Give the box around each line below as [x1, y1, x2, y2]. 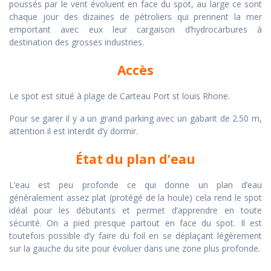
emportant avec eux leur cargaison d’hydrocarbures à [9, 24, 262, 36]
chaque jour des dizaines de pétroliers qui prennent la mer [9, 11, 262, 23]
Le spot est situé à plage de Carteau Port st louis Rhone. [9, 90, 230, 102]
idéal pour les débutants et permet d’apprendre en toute [9, 204, 262, 217]
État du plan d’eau [76, 151, 195, 168]
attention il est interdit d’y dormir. [9, 125, 140, 137]
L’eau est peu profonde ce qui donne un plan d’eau [9, 179, 262, 191]
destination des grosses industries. [9, 36, 144, 48]
